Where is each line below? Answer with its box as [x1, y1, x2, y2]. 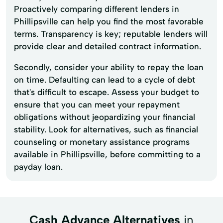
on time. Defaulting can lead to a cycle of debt [14, 74, 195, 85]
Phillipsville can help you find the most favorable [14, 16, 204, 26]
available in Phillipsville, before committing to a [14, 149, 201, 159]
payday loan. [14, 161, 63, 172]
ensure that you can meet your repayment [14, 99, 180, 110]
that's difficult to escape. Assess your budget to [14, 87, 199, 97]
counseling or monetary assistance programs [14, 136, 190, 147]
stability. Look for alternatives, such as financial [14, 124, 198, 134]
